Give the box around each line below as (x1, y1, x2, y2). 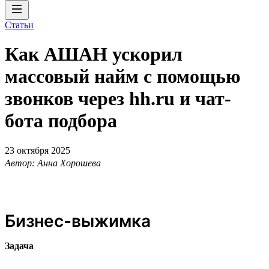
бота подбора (5, 110, 117, 132)
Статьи (5, 20, 34, 30)
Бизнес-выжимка (5, 210, 151, 231)
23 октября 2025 (5, 145, 70, 156)
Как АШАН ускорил (5, 43, 183, 65)
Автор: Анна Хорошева (5, 157, 101, 168)
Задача (5, 240, 34, 251)
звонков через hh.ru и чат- (5, 88, 231, 110)
